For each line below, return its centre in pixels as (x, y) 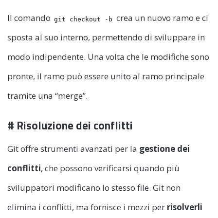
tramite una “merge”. (47, 96)
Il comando (30, 18)
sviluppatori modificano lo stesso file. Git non (94, 187)
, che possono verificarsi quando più (110, 168)
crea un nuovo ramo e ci (161, 18)
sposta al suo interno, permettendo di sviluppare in (106, 37)
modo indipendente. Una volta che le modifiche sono (108, 57)
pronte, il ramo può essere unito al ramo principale (106, 76)
